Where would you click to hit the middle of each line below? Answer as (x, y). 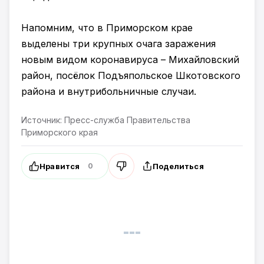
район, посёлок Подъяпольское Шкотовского (131, 75)
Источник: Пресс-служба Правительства (106, 120)
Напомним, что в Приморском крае (107, 28)
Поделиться (178, 166)
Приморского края (60, 132)
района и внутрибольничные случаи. (109, 91)
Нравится (60, 166)
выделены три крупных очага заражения (118, 44)
